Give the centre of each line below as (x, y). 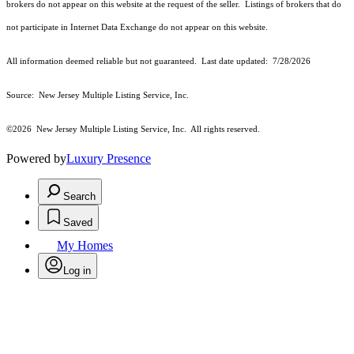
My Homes (85, 246)
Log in (77, 271)
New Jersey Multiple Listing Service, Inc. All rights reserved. (147, 130)
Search (79, 197)
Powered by (36, 159)
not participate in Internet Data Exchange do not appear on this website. (137, 28)
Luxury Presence (109, 159)
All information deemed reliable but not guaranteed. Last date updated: (139, 62)
